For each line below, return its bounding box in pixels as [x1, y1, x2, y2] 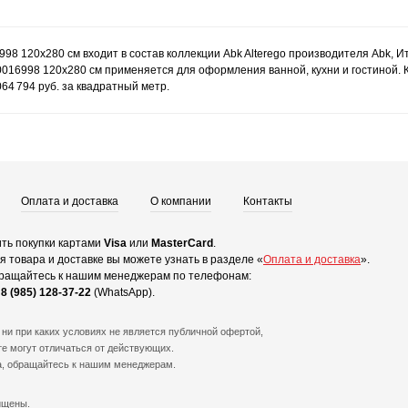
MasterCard [151, 237, 213, 250]
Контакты [243, 195, 292, 208]
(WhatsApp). [91, 286, 155, 299]
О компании [150, 195, 211, 208]
